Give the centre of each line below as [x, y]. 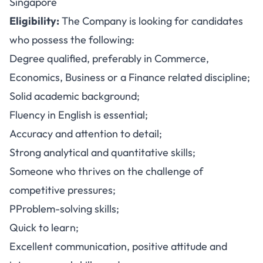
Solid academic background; [75, 96]
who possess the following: [72, 40]
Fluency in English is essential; [79, 115]
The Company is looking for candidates [151, 21]
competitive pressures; [63, 190]
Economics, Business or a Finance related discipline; [130, 77]
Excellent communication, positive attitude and [118, 246]
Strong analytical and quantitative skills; [102, 152]
